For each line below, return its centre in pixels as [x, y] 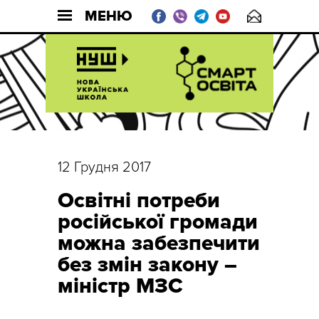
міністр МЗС [120, 286]
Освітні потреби [139, 200]
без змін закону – [147, 265]
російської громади [158, 222]
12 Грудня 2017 [104, 167]
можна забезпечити [159, 243]
